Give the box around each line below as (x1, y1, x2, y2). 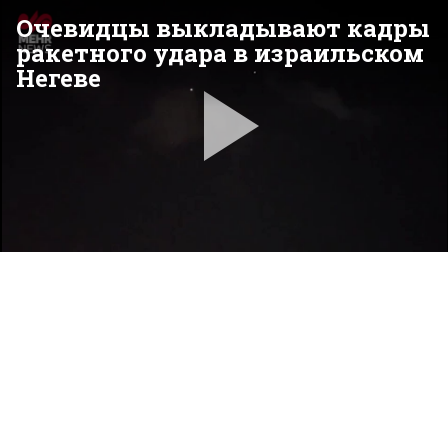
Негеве (16, 62, 101, 95)
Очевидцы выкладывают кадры (16, 12, 430, 45)
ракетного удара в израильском (16, 37, 424, 70)
